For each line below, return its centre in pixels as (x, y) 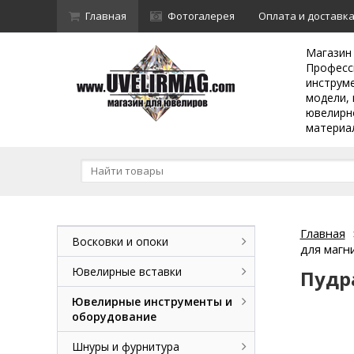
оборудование (114, 316)
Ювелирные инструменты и (152, 301)
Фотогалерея (201, 16)
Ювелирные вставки (127, 271)
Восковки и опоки (120, 241)
